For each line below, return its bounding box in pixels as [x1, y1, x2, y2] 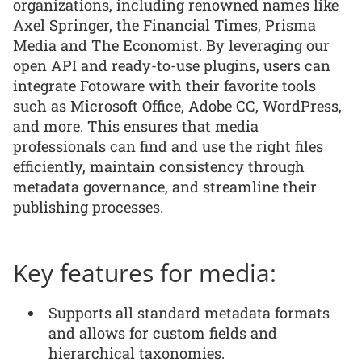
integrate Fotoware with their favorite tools [13, 75, 316, 95]
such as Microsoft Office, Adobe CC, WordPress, [13, 95, 342, 116]
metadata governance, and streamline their [13, 176, 317, 196]
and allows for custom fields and [48, 322, 278, 343]
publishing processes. [13, 196, 163, 217]
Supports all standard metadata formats [48, 302, 330, 322]
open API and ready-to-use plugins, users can [13, 55, 330, 75]
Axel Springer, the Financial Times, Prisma [13, 15, 316, 35]
